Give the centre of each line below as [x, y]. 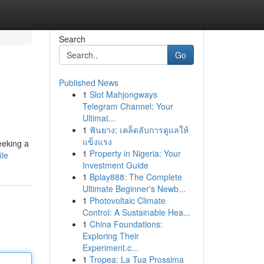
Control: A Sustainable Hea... [136, 212]
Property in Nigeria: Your [135, 153]
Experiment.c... [110, 247]
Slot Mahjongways [123, 94]
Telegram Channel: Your [128, 106]
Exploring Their [110, 236]
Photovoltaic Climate [127, 200]
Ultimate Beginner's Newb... [134, 189]
